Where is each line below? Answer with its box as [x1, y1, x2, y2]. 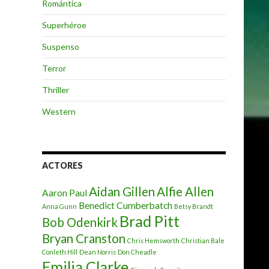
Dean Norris [79, 248, 116, 256]
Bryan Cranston [42, 231, 125, 246]
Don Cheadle [118, 248, 157, 256]
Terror [42, 63, 66, 73]
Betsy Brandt [174, 202, 213, 210]
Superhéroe [42, 20, 86, 30]
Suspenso [42, 41, 79, 52]
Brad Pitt [119, 212, 180, 230]
